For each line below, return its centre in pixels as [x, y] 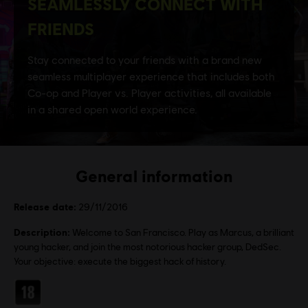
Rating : [31, 286]
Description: [42, 232]
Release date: [45, 206]
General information [154, 175]
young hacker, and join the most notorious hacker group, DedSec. [147, 246]
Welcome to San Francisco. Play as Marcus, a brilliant [183, 232]
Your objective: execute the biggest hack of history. [120, 261]
